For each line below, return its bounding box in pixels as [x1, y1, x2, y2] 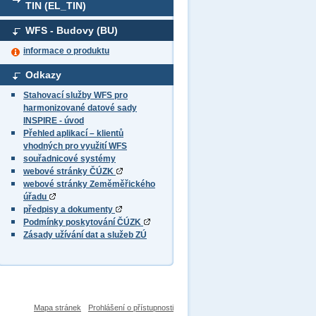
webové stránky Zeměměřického [23, 179, 155, 189]
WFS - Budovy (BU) [25, 25, 118, 36]
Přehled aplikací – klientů [23, 128, 123, 138]
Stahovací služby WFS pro [23, 90, 128, 100]
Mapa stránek [34, 303, 81, 312]
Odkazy [25, 69, 61, 80]
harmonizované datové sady [23, 103, 137, 113]
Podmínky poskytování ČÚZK [23, 217, 143, 227]
